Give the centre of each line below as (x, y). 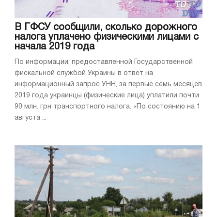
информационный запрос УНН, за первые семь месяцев (108, 85)
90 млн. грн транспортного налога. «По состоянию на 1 (108, 107)
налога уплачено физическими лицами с (107, 38)
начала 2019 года (54, 47)
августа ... (31, 118)
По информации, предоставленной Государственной (104, 62)
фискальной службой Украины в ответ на (84, 74)
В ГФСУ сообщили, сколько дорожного (106, 28)
